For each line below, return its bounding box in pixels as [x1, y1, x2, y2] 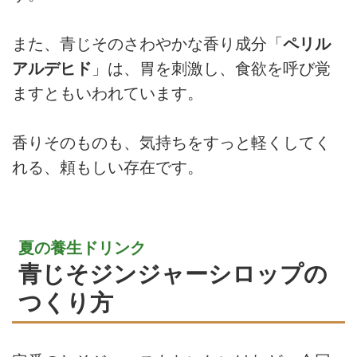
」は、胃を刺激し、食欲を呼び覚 [92, 60, 331, 78]
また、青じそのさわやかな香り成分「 [12, 35, 283, 53]
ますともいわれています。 [12, 84, 203, 103]
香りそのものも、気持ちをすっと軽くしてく [12, 134, 331, 152]
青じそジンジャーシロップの [18, 261, 328, 288]
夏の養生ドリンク [18, 239, 146, 257]
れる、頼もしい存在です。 [12, 159, 203, 177]
